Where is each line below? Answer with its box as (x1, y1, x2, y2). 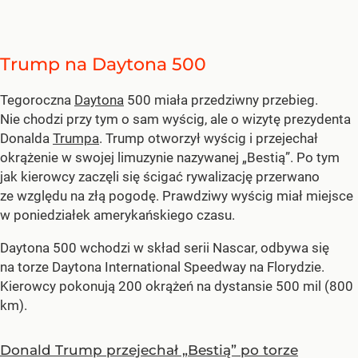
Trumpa (53, 129, 99, 146)
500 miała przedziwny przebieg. (124, 91, 318, 108)
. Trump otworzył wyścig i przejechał (99, 129, 318, 146)
